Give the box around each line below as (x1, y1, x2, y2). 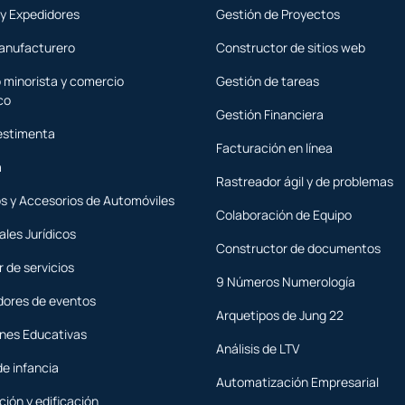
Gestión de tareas (216, 72, 319, 90)
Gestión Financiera (216, 106, 324, 124)
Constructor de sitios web (216, 39, 365, 57)
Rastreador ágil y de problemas (216, 173, 393, 191)
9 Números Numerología (216, 273, 355, 291)
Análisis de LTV (216, 340, 299, 358)
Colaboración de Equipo (216, 206, 352, 224)
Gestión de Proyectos (216, 5, 340, 24)
